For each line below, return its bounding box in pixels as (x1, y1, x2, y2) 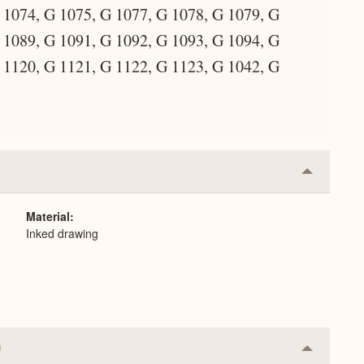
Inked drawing (26, 225, 98, 241)
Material (26, 208, 70, 224)
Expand (306, 193, 351, 212)
